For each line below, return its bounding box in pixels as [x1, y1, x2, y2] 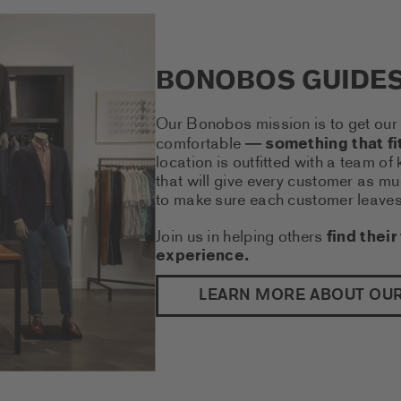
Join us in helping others [156, 225, 327, 250]
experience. [156, 243, 251, 269]
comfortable [156, 132, 245, 157]
